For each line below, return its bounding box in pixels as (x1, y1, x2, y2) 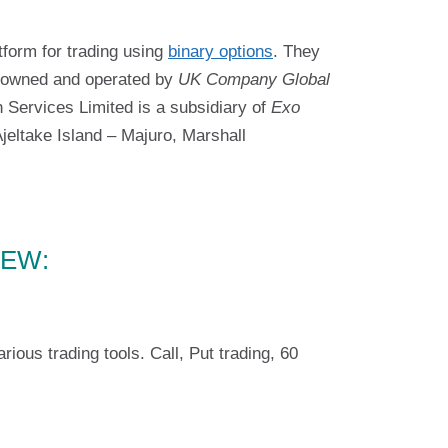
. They (273, 42, 320, 62)
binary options (168, 42, 273, 62)
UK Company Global (178, 70, 330, 90)
